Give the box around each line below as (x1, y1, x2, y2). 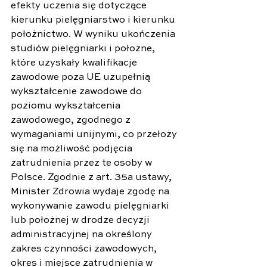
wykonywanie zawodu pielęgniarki (11, 201, 172, 211)
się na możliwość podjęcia (11, 144, 135, 154)
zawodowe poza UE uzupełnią (11, 72, 153, 82)
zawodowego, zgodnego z (11, 115, 133, 125)
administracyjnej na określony (11, 229, 154, 240)
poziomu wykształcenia (11, 101, 123, 111)
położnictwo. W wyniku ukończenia (11, 29, 178, 39)
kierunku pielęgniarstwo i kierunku (11, 15, 178, 25)
